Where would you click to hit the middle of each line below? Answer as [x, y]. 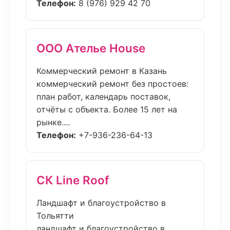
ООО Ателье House [91, 48]
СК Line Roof [73, 180]
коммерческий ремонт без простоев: [112, 84]
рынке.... [53, 122]
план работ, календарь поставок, [103, 97]
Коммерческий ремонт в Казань [102, 71]
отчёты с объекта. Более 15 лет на [107, 109]
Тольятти [55, 216]
